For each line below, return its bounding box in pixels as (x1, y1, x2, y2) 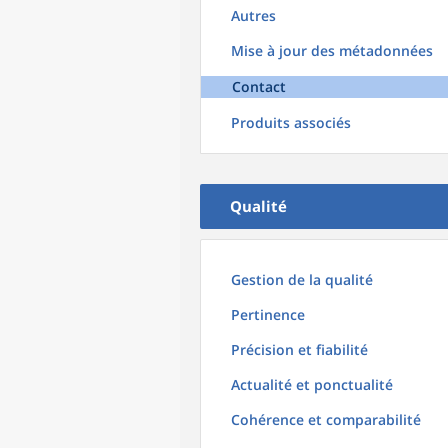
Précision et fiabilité (231, 340, 368, 359)
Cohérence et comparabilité (231, 410, 421, 429)
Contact (232, 77, 286, 96)
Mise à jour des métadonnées (231, 41, 433, 60)
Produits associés (231, 113, 351, 132)
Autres (231, 6, 276, 25)
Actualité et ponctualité (231, 375, 393, 394)
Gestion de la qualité (231, 270, 373, 289)
